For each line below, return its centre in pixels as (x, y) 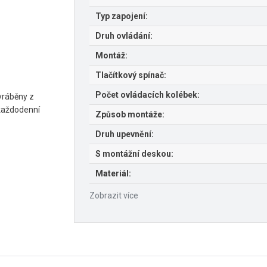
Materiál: (113, 173)
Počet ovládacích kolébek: (148, 94)
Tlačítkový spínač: (131, 75)
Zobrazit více (114, 195)
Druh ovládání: (124, 35)
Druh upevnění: (125, 134)
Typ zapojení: (122, 16)
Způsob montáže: (130, 114)
